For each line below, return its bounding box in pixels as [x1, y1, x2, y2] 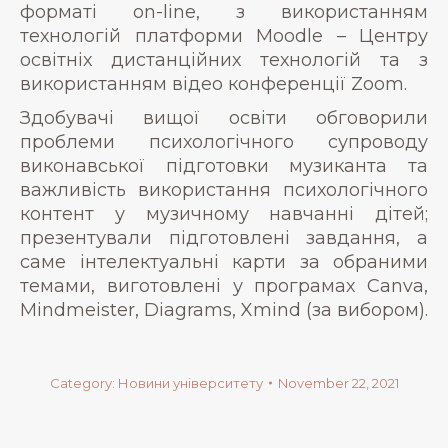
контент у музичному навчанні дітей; [20, 202, 428, 225]
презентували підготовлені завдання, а [20, 226, 428, 249]
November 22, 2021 [277, 374, 399, 391]
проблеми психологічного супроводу [20, 130, 428, 153]
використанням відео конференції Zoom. [20, 72, 407, 95]
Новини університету [117, 374, 263, 391]
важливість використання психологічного [20, 178, 428, 201]
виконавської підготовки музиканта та [20, 154, 428, 177]
